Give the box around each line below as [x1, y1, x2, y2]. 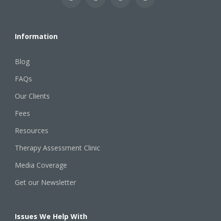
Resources [15, 126, 48, 135]
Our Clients [15, 91, 50, 101]
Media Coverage [15, 160, 67, 170]
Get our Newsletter [15, 178, 76, 187]
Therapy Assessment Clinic [15, 143, 100, 152]
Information [15, 32, 58, 41]
